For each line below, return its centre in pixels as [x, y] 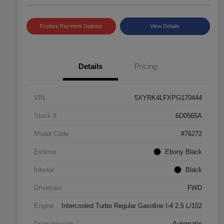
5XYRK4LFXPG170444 [168, 97]
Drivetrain [48, 187]
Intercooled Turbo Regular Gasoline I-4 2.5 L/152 [132, 205]
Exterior [45, 151]
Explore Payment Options [71, 26]
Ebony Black [183, 151]
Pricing [145, 66]
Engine [44, 205]
